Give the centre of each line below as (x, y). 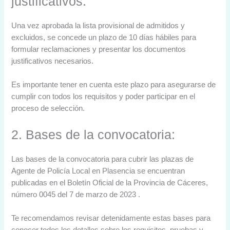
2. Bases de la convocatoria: (93, 135)
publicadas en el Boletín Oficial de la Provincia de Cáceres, (110, 183)
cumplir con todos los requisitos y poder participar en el (103, 97)
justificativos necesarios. (53, 61)
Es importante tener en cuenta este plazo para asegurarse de (114, 85)
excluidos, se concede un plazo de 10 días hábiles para (104, 38)
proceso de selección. (48, 109)
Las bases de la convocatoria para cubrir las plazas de (103, 159)
